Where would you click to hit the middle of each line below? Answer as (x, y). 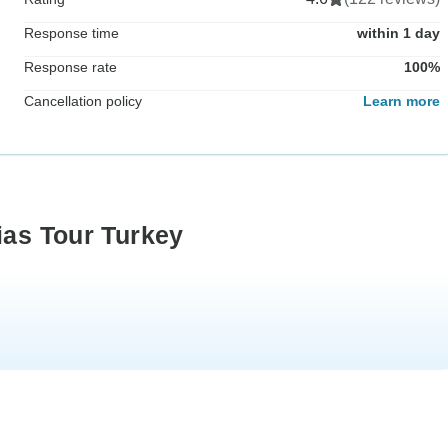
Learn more (401, 100)
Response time (71, 32)
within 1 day (398, 32)
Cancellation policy (83, 100)
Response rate (70, 66)
